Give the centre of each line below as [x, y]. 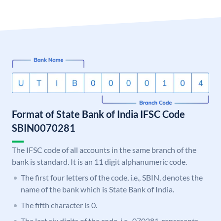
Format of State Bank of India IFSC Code [98, 114]
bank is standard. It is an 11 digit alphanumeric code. [99, 162]
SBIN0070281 [44, 128]
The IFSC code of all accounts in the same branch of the [104, 150]
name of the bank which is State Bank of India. [97, 189]
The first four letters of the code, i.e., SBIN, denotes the [112, 178]
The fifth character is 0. [59, 205]
